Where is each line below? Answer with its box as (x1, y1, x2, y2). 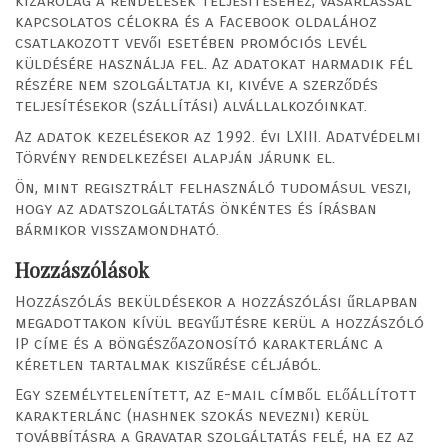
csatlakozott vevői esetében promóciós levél (15, 33, 367, 53)
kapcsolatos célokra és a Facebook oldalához (15, 12, 377, 32)
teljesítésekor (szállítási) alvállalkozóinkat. (15, 96, 367, 116)
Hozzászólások (15, 256, 149, 284)
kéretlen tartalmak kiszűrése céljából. (15, 354, 321, 374)
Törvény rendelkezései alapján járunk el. (15, 147, 335, 167)
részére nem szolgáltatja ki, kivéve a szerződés (15, 75, 378, 95)
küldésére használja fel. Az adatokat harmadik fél (15, 54, 413, 74)
